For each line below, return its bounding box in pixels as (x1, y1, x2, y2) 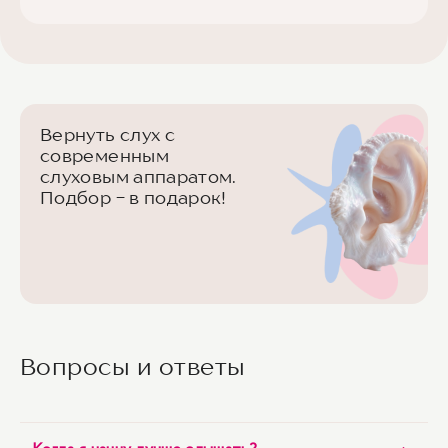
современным (40, 145, 169, 166)
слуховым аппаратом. (40, 166, 237, 187)
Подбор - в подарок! (40, 187, 227, 208)
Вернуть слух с (40, 124, 176, 145)
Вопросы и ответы (20, 352, 246, 381)
